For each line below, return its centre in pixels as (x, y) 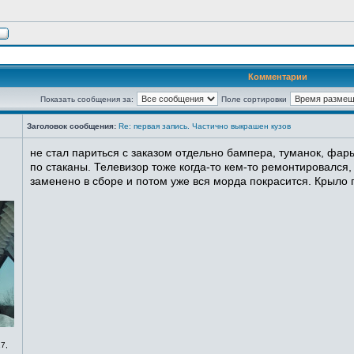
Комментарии (277, 77)
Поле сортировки (254, 99)
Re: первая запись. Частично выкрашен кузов (205, 126)
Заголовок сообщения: (72, 126)
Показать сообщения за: (87, 99)
